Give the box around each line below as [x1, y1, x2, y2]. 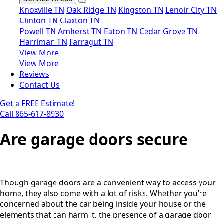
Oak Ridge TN [66, 4, 116, 16]
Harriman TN [19, 36, 67, 48]
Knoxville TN [19, 4, 64, 16]
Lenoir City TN [165, 4, 217, 16]
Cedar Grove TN [139, 26, 198, 37]
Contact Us [19, 79, 60, 91]
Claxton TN [60, 15, 100, 26]
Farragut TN [69, 36, 113, 48]
